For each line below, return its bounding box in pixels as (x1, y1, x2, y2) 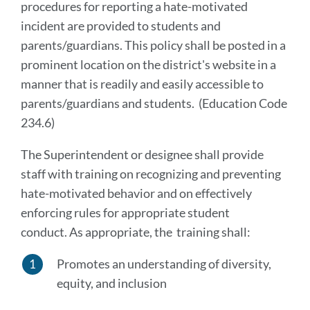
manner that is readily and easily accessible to (21, 76, 264, 91)
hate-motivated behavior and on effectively (21, 185, 252, 201)
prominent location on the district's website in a (21, 57, 276, 72)
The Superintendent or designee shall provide (21, 147, 264, 162)
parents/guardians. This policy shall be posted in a (21, 37, 286, 53)
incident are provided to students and (21, 18, 221, 33)
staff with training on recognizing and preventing (21, 166, 281, 181)
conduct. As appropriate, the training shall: (21, 224, 250, 239)
